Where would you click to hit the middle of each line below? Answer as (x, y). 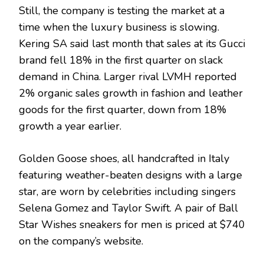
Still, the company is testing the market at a (122, 10)
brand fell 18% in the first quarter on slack (121, 60)
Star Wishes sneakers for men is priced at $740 (132, 224)
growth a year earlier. (70, 126)
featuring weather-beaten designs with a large (131, 175)
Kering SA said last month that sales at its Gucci (132, 43)
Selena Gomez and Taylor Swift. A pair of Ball (128, 208)
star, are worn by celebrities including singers (127, 191)
